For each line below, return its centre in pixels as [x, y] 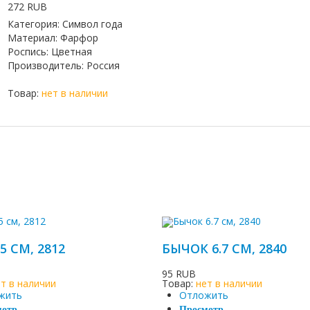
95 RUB [179, 274]
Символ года [92, 24]
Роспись [27, 52]
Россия [103, 65]
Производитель [44, 65]
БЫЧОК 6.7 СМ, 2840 [224, 249]
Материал [31, 38]
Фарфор [79, 38]
